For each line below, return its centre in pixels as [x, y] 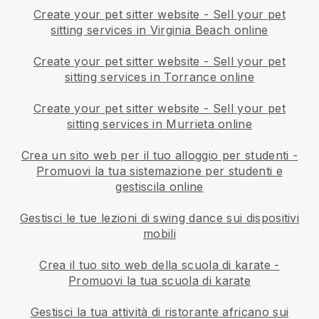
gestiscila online [159, 187]
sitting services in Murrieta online [159, 124]
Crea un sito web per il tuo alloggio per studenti [155, 156]
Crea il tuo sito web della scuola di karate [155, 265]
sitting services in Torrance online [159, 77]
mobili [159, 234]
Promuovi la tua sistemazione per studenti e [159, 171]
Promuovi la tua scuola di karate [159, 281]
